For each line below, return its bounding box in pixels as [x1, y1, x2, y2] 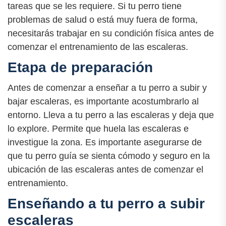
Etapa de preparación [8, 59, 153, 75]
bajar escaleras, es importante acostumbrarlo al [8, 96, 199, 106]
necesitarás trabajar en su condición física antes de [8, 28, 214, 38]
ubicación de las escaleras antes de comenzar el [8, 164, 203, 175]
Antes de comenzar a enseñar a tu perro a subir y [8, 82, 207, 93]
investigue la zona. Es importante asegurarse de [8, 137, 202, 147]
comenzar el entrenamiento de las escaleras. [8, 41, 188, 52]
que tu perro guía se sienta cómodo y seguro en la [8, 150, 210, 161]
